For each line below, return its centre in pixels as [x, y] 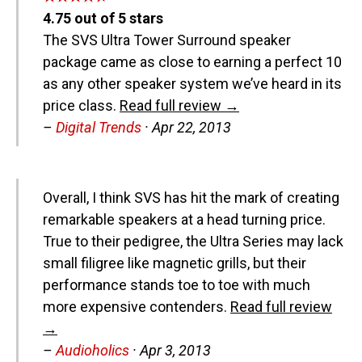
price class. [81, 105]
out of [95, 18]
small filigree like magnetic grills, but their [175, 263]
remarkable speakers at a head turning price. [184, 219]
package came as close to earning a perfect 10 [192, 62]
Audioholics [93, 350]
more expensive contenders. [137, 307]
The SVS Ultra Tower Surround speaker [167, 40]
